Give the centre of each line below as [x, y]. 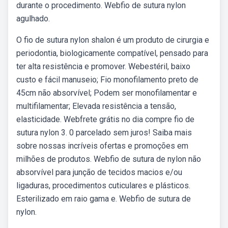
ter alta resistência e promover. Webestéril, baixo [103, 66]
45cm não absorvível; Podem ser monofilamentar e [107, 93]
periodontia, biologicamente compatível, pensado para [112, 53]
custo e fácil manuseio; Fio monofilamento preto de [107, 80]
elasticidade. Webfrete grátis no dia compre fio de [105, 119]
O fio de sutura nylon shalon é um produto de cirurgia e [113, 40]
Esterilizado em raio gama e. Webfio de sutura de [104, 199]
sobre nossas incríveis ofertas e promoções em [102, 146]
